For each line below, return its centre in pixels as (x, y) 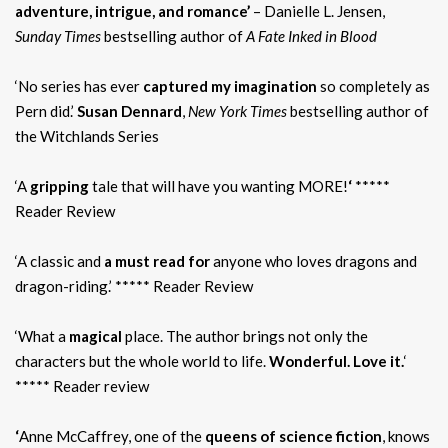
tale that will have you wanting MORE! (218, 185)
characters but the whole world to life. (140, 360)
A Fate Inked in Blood (311, 35)
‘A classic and (59, 260)
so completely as (373, 85)
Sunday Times (59, 35)
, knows (406, 435)
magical (94, 335)
